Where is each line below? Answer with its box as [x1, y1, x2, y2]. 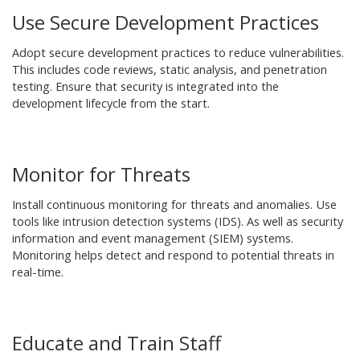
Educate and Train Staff [12, 329, 221, 356]
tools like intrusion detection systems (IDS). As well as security [12, 214, 343, 229]
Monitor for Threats [12, 161, 190, 187]
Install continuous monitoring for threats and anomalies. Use [12, 197, 337, 212]
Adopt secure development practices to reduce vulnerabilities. [12, 45, 344, 60]
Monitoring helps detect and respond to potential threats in [12, 247, 334, 263]
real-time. [12, 264, 63, 280]
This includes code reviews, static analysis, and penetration [12, 62, 327, 77]
